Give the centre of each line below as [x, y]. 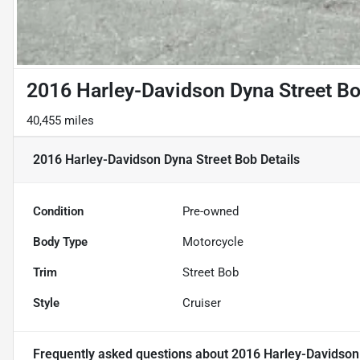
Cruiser [202, 303]
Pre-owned [211, 212]
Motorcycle [213, 242]
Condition [58, 212]
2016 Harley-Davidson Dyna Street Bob [145, 160]
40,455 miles [60, 121]
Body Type [60, 242]
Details [278, 160]
